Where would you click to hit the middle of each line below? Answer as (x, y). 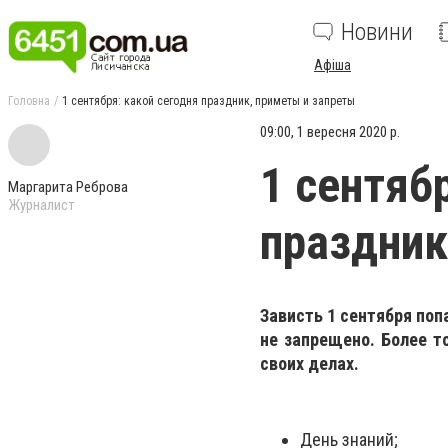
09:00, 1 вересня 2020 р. (330, 132)
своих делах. (309, 363)
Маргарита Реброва (68, 187)
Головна (29, 101)
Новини (377, 32)
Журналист (41, 205)
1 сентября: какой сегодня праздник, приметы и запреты (208, 101)
